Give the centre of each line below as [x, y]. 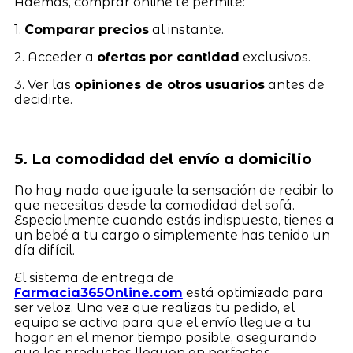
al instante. [186, 30]
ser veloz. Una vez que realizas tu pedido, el [154, 307]
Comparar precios [86, 30]
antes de [294, 85]
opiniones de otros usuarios [169, 85]
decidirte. [43, 100]
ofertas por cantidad [168, 58]
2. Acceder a [55, 58]
